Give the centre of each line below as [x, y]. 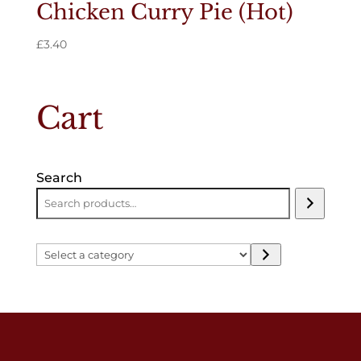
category [64, 290]
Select [55, 251]
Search [59, 177]
